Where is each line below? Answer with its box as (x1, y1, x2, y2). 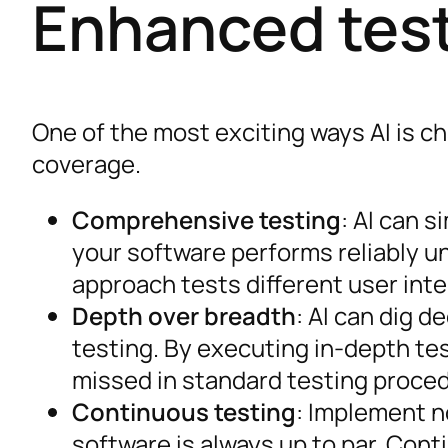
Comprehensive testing (72, 203, 341, 237)
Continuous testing (72, 395, 296, 429)
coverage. (32, 147, 141, 181)
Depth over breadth (72, 299, 296, 333)
